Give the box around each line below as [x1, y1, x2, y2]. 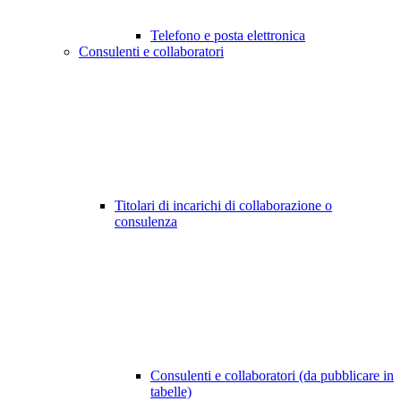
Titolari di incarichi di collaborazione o [115, 198, 332, 214]
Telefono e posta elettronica [150, 28, 305, 44]
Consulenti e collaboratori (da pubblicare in [150, 368, 394, 384]
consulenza [115, 214, 177, 230]
